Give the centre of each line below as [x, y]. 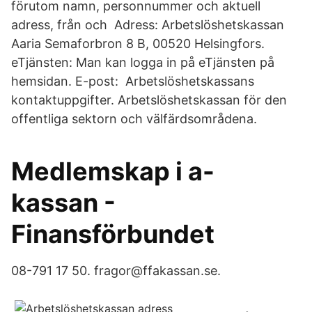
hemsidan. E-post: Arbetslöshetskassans [133, 81]
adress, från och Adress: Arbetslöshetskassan [148, 25]
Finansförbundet [113, 234]
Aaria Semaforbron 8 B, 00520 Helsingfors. [138, 44]
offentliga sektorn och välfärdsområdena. [134, 119]
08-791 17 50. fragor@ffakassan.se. [116, 271]
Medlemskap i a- [113, 171]
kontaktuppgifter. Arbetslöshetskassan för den [149, 100]
